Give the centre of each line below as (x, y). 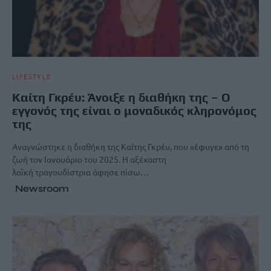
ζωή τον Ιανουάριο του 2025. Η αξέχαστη (89, 159)
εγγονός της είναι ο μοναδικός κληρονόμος (134, 111)
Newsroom (42, 189)
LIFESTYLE (32, 77)
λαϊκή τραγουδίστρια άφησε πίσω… (80, 172)
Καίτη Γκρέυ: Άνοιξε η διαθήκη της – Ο (121, 97)
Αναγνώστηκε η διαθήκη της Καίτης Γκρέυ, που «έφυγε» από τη (131, 147)
